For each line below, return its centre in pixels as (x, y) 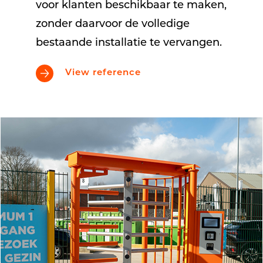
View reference (103, 73)
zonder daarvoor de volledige (112, 24)
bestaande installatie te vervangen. (129, 43)
